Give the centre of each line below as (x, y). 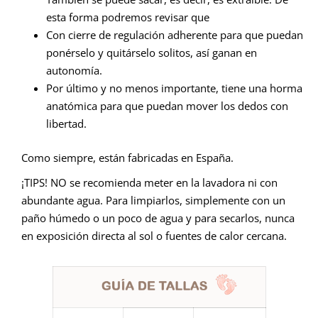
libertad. (66, 124)
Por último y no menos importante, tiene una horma (174, 88)
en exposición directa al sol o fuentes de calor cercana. (154, 235)
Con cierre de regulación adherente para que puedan (175, 35)
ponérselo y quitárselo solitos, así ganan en (152, 53)
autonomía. (74, 71)
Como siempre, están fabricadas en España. (127, 157)
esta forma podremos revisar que (128, 17)
